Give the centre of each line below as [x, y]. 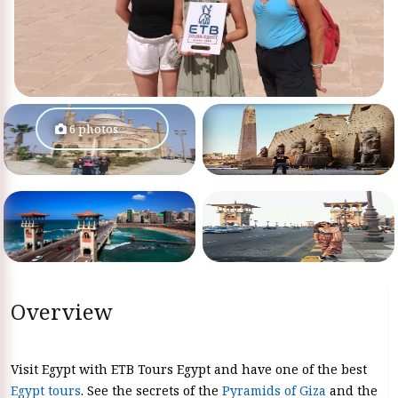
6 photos [92, 129]
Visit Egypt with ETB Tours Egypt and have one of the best [189, 369]
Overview [62, 311]
